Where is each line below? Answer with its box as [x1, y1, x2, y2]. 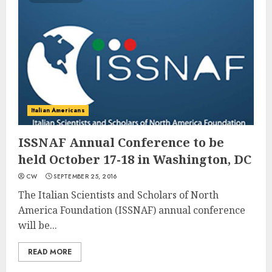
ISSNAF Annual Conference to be [18, 134, 224, 151]
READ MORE [28, 246, 72, 257]
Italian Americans [31, 106, 85, 115]
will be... [18, 219, 57, 232]
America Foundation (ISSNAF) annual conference [18, 203, 245, 217]
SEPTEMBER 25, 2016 [53, 172, 117, 181]
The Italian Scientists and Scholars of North [18, 188, 219, 202]
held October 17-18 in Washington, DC [18, 151, 251, 168]
